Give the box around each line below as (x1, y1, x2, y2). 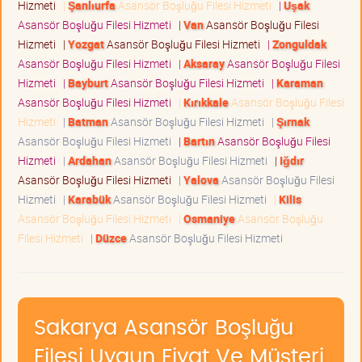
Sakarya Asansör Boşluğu (34, 317, 293, 339)
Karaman (276, 74, 323, 90)
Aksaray (183, 55, 225, 71)
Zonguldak (272, 36, 326, 52)
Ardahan (68, 152, 112, 168)
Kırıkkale (183, 94, 229, 110)
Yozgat (68, 36, 104, 52)
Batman (68, 113, 108, 129)
